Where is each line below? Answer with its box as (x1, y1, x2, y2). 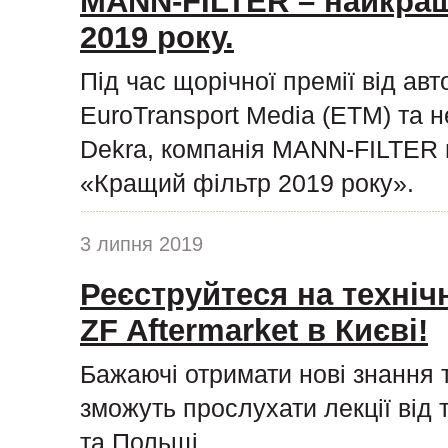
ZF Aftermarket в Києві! (80, 312, 428, 348)
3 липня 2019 (80, 232, 203, 255)
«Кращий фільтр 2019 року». (80, 168, 414, 197)
